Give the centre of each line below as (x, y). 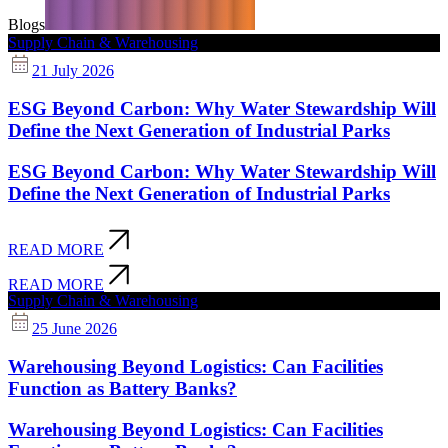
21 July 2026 (73, 70)
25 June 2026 (74, 328)
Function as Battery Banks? (122, 389)
